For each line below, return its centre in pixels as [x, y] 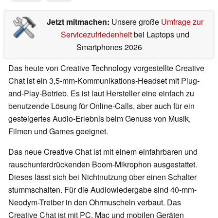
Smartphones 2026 [109, 47]
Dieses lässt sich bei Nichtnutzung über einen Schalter [102, 177]
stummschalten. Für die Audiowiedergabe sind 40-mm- [102, 190]
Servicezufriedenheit [96, 35]
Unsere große [136, 22]
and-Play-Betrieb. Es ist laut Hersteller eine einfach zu [101, 93]
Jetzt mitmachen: [79, 22]
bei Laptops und [160, 35]
